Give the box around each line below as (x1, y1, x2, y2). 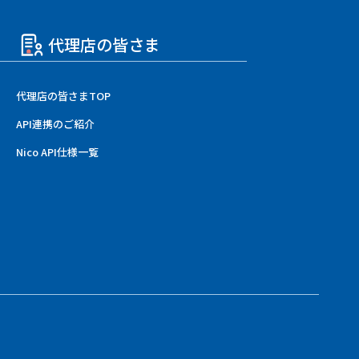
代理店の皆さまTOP (15, 87, 111, 103)
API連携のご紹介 (15, 115, 95, 131)
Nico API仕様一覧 (15, 143, 99, 159)
